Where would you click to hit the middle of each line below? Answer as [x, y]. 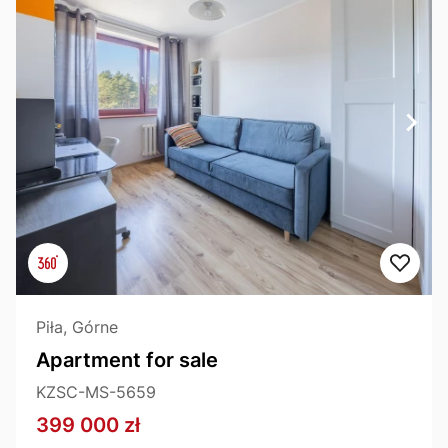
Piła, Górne [77, 326]
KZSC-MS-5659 [96, 391]
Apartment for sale [127, 359]
